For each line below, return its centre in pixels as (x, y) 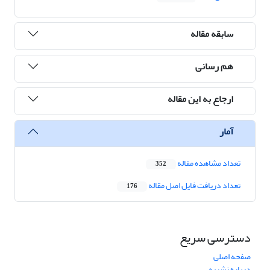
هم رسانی (214, 66)
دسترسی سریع (215, 238)
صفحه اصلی (232, 257)
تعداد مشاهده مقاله (208, 163)
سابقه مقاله (212, 33)
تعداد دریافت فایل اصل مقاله (194, 186)
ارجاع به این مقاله (200, 99)
